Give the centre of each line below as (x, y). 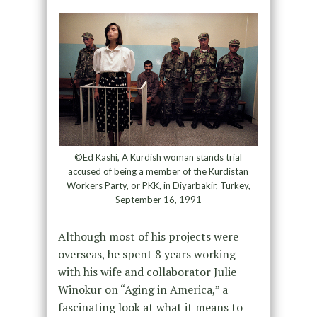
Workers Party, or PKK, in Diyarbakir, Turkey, (158, 186)
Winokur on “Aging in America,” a (143, 290)
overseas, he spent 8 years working (146, 254)
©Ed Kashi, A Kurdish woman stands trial (158, 157)
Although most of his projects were (148, 237)
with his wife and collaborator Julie (147, 272)
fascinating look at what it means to (150, 307)
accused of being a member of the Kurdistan (158, 172)
